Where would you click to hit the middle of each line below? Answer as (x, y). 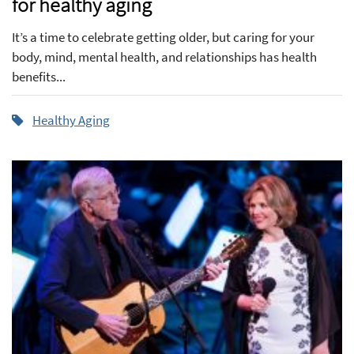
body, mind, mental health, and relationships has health (164, 57)
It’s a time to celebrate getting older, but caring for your (163, 38)
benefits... (39, 77)
